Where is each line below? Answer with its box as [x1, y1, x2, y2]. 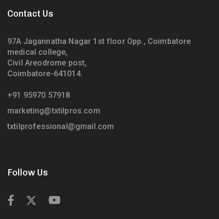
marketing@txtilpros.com [7, 106, 100, 115]
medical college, [7, 47, 68, 57]
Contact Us [7, 8, 53, 19]
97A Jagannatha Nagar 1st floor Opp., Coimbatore [7, 37, 191, 46]
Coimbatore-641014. [7, 69, 83, 78]
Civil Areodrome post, [7, 58, 87, 67]
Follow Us [7, 167, 48, 178]
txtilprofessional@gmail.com [7, 122, 114, 131]
